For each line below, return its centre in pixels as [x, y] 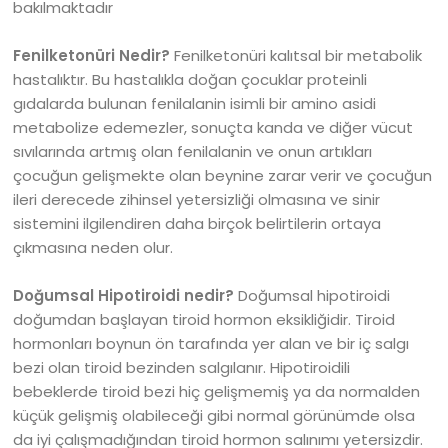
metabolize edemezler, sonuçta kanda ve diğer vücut [213, 127]
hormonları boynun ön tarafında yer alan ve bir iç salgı [211, 343]
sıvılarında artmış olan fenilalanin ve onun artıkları [193, 151]
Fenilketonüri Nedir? [92, 55]
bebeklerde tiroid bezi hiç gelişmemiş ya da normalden [217, 391]
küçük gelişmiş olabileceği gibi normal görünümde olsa [214, 415]
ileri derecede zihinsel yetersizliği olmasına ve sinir [197, 199]
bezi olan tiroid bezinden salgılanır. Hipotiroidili [182, 367]
